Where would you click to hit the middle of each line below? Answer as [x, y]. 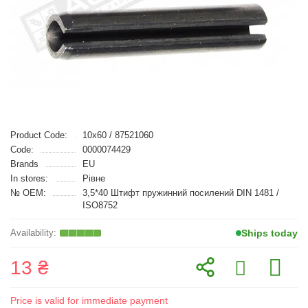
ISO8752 [100, 205]
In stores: [29, 178]
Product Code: [39, 135]
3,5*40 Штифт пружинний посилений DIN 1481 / [180, 193]
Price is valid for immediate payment [89, 300]
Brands [24, 164]
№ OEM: [28, 193]
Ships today [269, 233]
